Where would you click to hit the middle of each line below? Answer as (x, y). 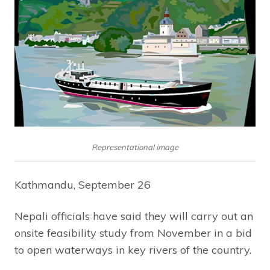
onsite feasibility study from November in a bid (133, 233)
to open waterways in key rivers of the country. (133, 250)
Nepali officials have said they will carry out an (134, 216)
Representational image (135, 147)
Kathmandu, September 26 (83, 185)
